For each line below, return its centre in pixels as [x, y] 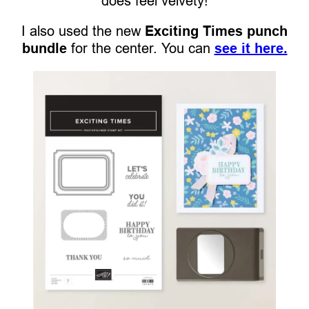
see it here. [251, 48]
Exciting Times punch [216, 31]
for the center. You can [140, 48]
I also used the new [83, 30]
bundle [44, 48]
